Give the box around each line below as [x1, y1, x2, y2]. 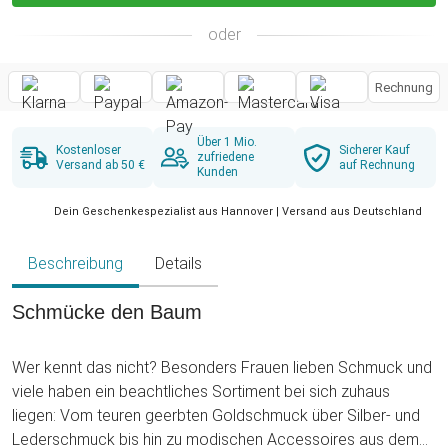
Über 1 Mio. [197, 135, 258, 150]
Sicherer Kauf [338, 142, 410, 157]
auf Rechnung [338, 157, 415, 172]
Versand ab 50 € [56, 157, 145, 172]
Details [155, 254, 202, 274]
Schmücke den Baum [12, 301, 202, 324]
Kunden [197, 165, 239, 180]
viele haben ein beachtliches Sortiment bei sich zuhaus [12, 382, 390, 402]
